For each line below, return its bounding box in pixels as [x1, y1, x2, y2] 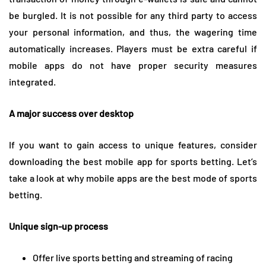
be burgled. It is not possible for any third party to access [9, 9, 257, 21]
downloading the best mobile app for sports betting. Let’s [9, 155, 257, 167]
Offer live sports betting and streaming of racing [33, 251, 233, 263]
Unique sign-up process [9, 220, 108, 232]
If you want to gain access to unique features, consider [9, 138, 257, 150]
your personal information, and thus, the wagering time [9, 26, 257, 37]
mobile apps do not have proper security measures [9, 59, 257, 71]
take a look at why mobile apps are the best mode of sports [9, 172, 257, 183]
